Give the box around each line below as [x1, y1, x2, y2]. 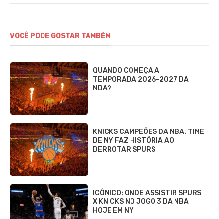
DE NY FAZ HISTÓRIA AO [93, 136, 174, 145]
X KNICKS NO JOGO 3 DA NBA [93, 197, 189, 206]
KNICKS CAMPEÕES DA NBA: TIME [93, 128, 204, 136]
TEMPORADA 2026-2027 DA [93, 75, 189, 84]
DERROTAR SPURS [93, 145, 155, 154]
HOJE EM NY [93, 206, 134, 215]
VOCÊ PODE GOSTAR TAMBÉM [10, 31, 110, 40]
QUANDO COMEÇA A [93, 66, 159, 75]
